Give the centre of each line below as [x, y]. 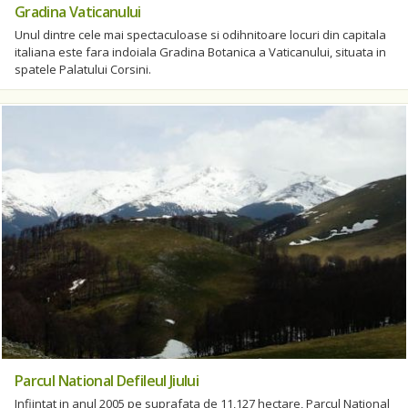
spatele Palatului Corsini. [83, 69]
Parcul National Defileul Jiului [107, 380]
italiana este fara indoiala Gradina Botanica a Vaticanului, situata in [200, 52]
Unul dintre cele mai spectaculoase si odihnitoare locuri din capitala [200, 35]
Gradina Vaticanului [78, 12]
